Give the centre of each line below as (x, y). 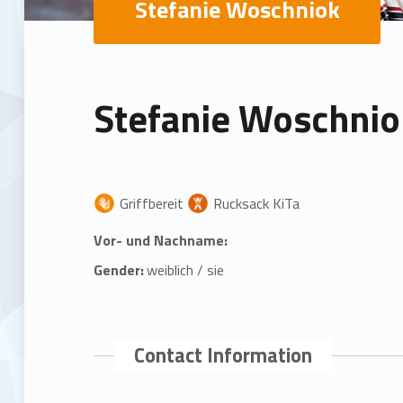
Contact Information (224, 355)
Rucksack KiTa (256, 203)
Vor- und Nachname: (161, 240)
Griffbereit (152, 203)
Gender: (119, 269)
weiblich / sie (186, 269)
